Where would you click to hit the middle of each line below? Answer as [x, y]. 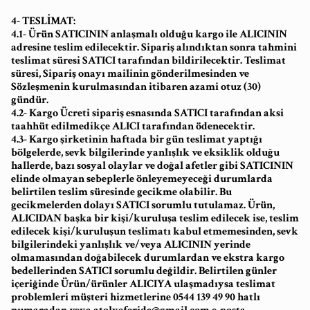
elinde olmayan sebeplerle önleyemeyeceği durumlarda [142, 179]
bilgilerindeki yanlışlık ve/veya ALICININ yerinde [131, 245]
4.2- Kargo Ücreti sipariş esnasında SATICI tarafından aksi [147, 113]
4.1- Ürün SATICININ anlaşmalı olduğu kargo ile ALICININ [149, 34]
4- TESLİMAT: [43, 21]
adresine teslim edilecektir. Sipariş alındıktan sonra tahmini [154, 47]
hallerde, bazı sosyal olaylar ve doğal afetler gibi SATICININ [152, 166]
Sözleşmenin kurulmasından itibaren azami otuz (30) [136, 87]
